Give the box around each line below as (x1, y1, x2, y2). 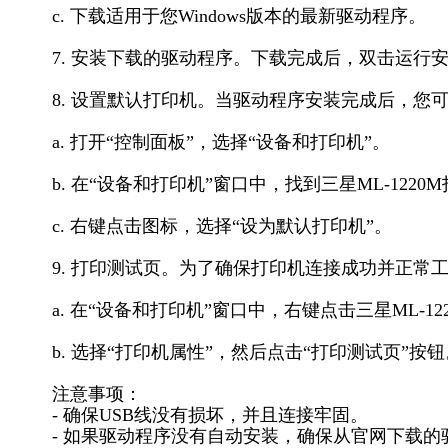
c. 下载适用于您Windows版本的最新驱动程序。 (52, 6, 426, 26)
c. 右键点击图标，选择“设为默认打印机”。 (52, 216, 392, 236)
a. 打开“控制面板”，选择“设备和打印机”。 (52, 132, 390, 152)
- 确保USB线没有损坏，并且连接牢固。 (52, 405, 368, 425)
